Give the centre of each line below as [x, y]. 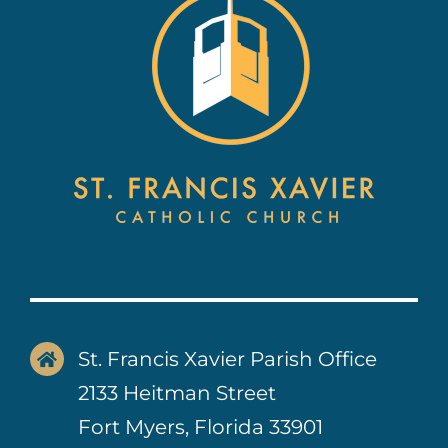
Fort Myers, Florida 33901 [200, 427]
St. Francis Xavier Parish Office [227, 359]
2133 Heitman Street [177, 393]
